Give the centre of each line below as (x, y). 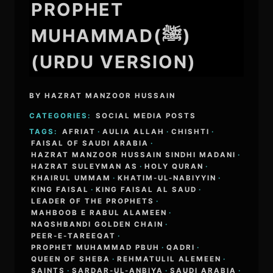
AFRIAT (79, 131)
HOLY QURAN (174, 166)
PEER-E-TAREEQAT (73, 236)
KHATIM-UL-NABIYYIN (167, 178)
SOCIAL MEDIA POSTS (146, 116)
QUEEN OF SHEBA (70, 259)
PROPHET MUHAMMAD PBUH (95, 247)
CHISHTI (190, 131)
